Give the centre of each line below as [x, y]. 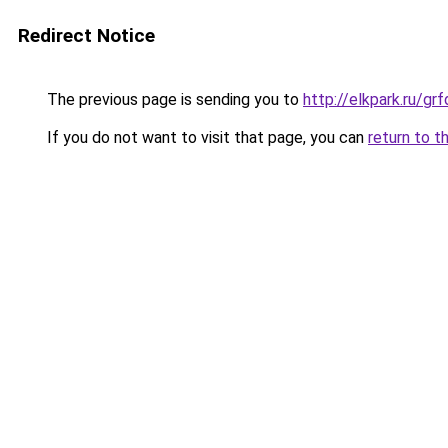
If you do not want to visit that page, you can [205, 137]
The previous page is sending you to [173, 99]
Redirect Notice [86, 35]
